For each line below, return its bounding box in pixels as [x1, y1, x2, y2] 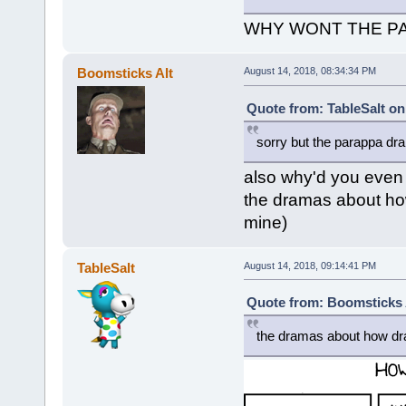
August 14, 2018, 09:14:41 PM [243, 259, 376, 271]
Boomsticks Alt [77, 65, 174, 82]
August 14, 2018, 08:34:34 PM [243, 65, 376, 77]
